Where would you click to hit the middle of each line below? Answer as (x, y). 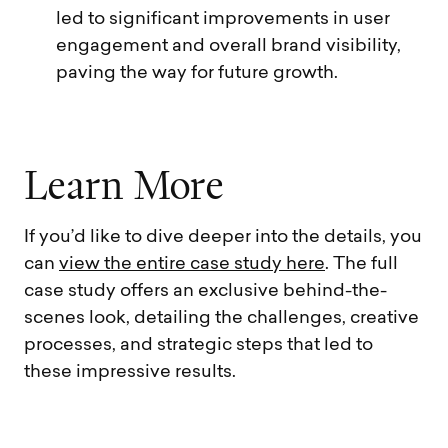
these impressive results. (130, 372)
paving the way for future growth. (197, 73)
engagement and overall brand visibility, (228, 46)
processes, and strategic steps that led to (198, 345)
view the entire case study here (192, 264)
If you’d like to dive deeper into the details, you (223, 237)
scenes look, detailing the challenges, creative (221, 318)
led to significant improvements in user (223, 19)
